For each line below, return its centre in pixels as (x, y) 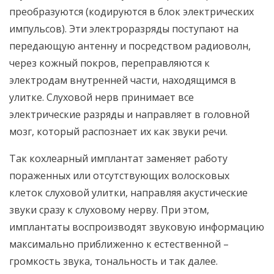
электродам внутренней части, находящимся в (123, 80)
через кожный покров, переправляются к (109, 63)
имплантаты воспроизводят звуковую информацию (137, 227)
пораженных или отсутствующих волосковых (119, 176)
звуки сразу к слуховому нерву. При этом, (109, 210)
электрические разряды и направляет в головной (129, 114)
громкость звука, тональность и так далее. (113, 261)
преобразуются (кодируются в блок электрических (131, 12)
